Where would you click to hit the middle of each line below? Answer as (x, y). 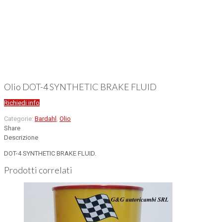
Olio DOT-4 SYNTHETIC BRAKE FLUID (80, 86)
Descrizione (21, 137)
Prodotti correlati (38, 170)
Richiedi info (22, 103)
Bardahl (46, 118)
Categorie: (19, 118)
